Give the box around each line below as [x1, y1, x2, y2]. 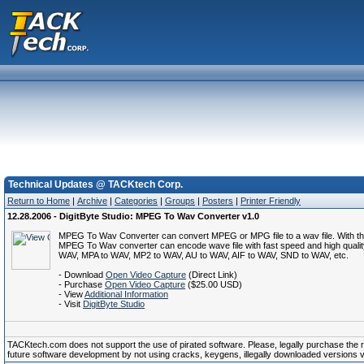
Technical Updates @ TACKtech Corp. [8, 179, 183, 190]
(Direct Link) [186, 270, 237, 279]
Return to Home [7, 196, 70, 206]
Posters [202, 196, 233, 206]
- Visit [58, 299, 83, 309]
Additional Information [84, 289, 168, 299]
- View [58, 289, 84, 299]
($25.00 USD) [185, 279, 242, 289]
